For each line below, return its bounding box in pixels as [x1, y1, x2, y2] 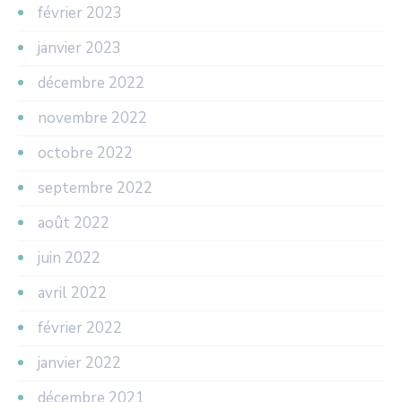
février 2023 [38, 2, 122, 23]
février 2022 [38, 317, 122, 338]
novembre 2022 [38, 107, 147, 128]
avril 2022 [38, 282, 107, 303]
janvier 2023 [38, 37, 121, 58]
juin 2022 [38, 247, 100, 268]
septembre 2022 [38, 177, 153, 198]
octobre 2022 [38, 142, 133, 163]
